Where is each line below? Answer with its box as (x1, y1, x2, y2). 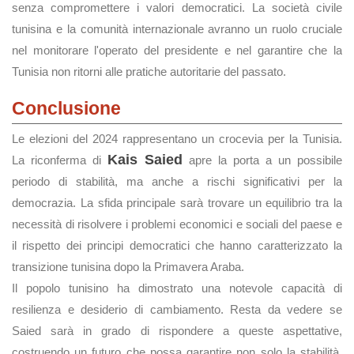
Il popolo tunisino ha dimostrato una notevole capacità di (12, 281, 342, 295)
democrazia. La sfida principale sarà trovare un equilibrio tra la (12, 196, 342, 209)
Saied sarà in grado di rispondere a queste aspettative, (12, 324, 342, 337)
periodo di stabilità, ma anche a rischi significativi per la (12, 175, 342, 188)
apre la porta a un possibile (183, 153, 342, 167)
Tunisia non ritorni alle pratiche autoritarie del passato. (12, 65, 286, 78)
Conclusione (12, 98, 121, 119)
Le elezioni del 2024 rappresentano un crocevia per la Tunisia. (12, 132, 342, 145)
